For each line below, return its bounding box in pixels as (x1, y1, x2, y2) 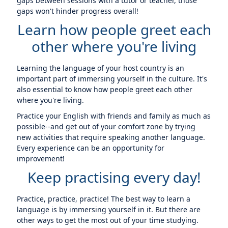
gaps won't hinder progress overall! (17, 6, 139, 16)
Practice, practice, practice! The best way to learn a (17, 194, 191, 204)
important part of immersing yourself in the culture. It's (17, 74, 208, 83)
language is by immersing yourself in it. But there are (17, 205, 201, 214)
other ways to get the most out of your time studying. (17, 215, 199, 225)
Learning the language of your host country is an (17, 63, 185, 73)
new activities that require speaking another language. (17, 132, 206, 142)
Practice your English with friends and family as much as (17, 111, 211, 121)
